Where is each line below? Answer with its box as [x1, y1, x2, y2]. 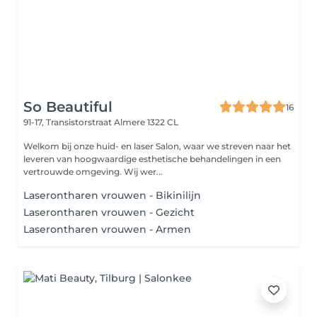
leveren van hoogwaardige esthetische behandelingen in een [23, 154, 281, 164]
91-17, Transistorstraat [23, 117, 114, 127]
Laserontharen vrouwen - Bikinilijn [23, 189, 201, 202]
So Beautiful [23, 98, 113, 115]
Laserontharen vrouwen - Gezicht [23, 206, 195, 219]
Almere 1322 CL [114, 117, 178, 127]
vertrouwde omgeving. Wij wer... [124, 166, 163, 177]
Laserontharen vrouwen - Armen [23, 223, 191, 236]
